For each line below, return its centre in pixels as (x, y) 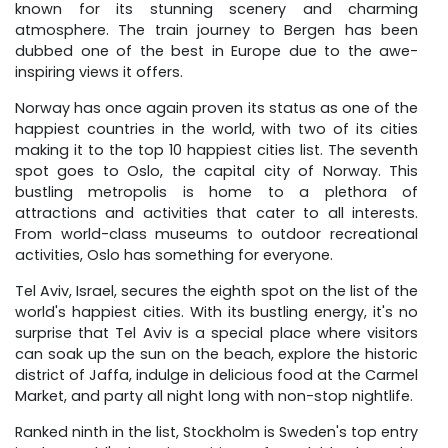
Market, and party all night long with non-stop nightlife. (214, 396)
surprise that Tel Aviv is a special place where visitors (216, 333)
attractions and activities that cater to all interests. (216, 213)
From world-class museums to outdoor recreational (216, 234)
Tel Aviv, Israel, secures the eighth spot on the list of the (216, 291)
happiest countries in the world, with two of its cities (216, 129)
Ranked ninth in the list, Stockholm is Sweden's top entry (216, 432)
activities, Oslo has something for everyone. (174, 255)
